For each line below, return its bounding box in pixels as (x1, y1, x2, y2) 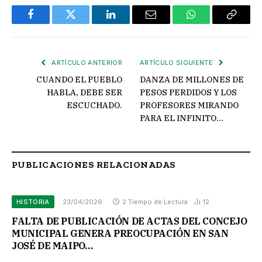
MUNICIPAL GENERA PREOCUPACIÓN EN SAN (12, 227, 229, 239)
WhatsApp (190, 18, 236, 29)
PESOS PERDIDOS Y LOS (140, 87, 237, 98)
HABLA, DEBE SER (47, 87, 122, 98)
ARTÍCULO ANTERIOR (50, 58, 122, 67)
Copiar (230, 18, 260, 29)
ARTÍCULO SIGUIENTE (140, 58, 215, 67)
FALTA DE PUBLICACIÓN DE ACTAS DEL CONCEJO (12, 215, 247, 227)
